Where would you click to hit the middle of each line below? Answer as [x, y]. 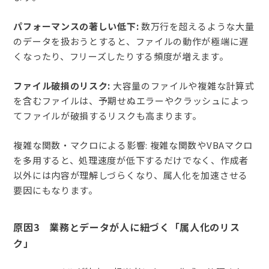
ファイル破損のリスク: [62, 86]
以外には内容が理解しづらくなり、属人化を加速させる [131, 175]
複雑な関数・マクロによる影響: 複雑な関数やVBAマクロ [133, 145]
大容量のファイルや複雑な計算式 [183, 86]
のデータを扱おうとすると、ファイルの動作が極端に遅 [131, 41]
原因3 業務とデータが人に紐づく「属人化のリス [127, 227]
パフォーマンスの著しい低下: [76, 26]
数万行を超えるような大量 [197, 26]
